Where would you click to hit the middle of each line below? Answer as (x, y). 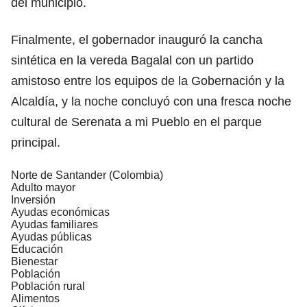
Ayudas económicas (60, 212)
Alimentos (35, 298)
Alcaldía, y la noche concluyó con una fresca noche (151, 101)
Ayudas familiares (54, 224)
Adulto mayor (43, 187)
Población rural (48, 286)
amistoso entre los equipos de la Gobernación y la (148, 81)
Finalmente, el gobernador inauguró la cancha (137, 39)
